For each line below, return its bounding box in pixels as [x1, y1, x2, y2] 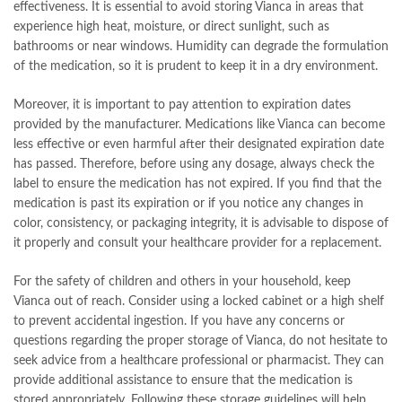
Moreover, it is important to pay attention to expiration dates [13, 98, 351, 111]
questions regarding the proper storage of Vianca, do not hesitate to [13, 334, 388, 347]
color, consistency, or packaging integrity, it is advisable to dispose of [13, 216, 389, 230]
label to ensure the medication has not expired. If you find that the [13, 177, 381, 190]
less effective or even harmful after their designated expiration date [13, 137, 384, 151]
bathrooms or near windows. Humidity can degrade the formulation [13, 39, 389, 53]
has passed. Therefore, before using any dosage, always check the [13, 157, 374, 170]
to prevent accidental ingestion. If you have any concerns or [13, 314, 345, 328]
